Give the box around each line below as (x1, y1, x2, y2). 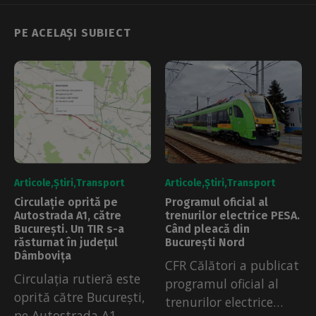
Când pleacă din (165, 221, 250, 236)
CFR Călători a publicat (165, 256, 299, 274)
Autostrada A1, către (14, 208, 121, 222)
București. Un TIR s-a (14, 221, 124, 236)
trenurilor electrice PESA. (165, 208, 300, 222)
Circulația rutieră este (14, 269, 140, 287)
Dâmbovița (14, 248, 71, 262)
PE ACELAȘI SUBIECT (14, 26, 131, 39)
